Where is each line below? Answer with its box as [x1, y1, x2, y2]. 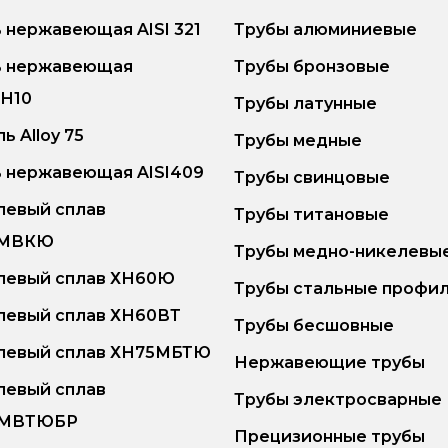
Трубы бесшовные [234, 316, 394, 335]
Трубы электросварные [234, 390, 442, 409]
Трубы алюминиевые [234, 20, 417, 39]
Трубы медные [234, 131, 362, 150]
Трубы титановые [234, 205, 389, 224]
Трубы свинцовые [234, 168, 390, 187]
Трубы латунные [234, 94, 377, 113]
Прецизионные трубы [234, 427, 425, 446]
